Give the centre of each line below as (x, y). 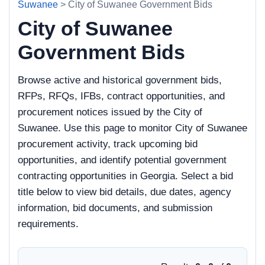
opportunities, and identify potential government (122, 160)
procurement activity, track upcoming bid (108, 144)
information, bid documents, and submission (115, 208)
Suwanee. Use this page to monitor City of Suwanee (132, 128)
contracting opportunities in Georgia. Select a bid (125, 176)
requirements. (48, 224)
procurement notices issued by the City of (110, 112)
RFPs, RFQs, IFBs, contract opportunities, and (121, 96)
